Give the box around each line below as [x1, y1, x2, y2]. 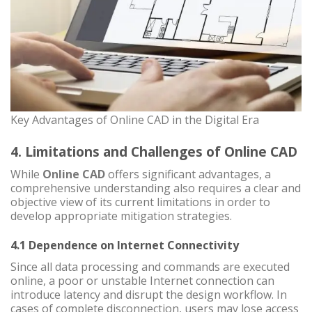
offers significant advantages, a [105, 166, 271, 182]
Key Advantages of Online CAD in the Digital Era [10, 112, 262, 128]
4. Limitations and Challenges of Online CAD [10, 142, 297, 162]
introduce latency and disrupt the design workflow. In [10, 287, 287, 303]
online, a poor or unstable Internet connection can [10, 273, 274, 289]
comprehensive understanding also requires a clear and [10, 180, 301, 196]
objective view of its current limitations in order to [10, 194, 270, 210]
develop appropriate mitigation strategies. [10, 208, 232, 224]
